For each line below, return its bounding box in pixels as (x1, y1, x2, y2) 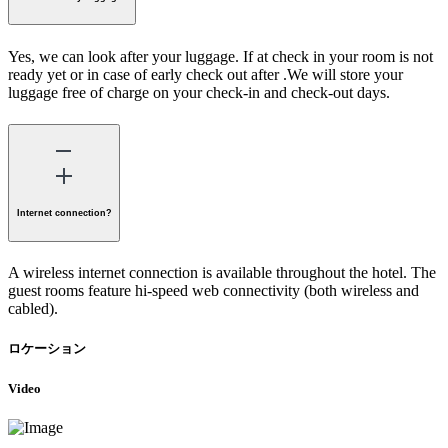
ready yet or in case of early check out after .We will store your (8, 65, 403, 83)
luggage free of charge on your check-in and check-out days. (8, 83, 390, 101)
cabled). (8, 300, 58, 318)
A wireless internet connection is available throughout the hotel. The (8, 264, 436, 282)
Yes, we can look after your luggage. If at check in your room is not (8, 47, 433, 65)
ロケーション (8, 341, 86, 357)
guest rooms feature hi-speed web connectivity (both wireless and (8, 282, 419, 300)
